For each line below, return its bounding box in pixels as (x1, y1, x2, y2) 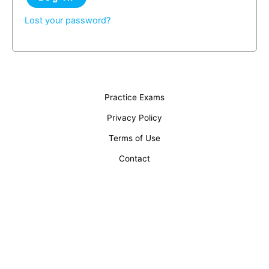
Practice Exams (104, 92, 165, 102)
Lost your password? (25, 14, 110, 26)
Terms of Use (109, 133, 160, 143)
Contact (119, 153, 150, 163)
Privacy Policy (107, 112, 162, 122)
